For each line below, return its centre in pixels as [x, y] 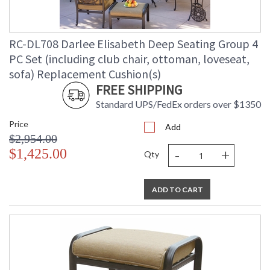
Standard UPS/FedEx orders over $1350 [178, 104]
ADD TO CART [177, 190]
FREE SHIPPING [139, 90]
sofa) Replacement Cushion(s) [85, 74]
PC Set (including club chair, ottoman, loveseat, [129, 59]
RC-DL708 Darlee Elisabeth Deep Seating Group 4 [133, 44]
